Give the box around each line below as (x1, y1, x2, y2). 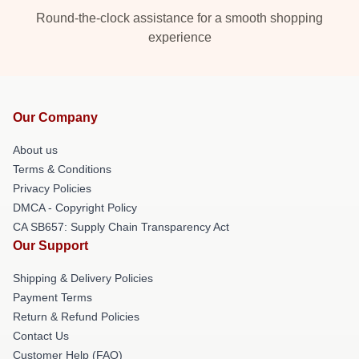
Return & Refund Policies (13, 310, 139, 323)
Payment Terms (13, 291, 92, 304)
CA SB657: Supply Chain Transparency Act (13, 220, 229, 233)
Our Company (13, 111, 98, 124)
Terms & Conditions (13, 163, 111, 175)
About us (13, 143, 58, 156)
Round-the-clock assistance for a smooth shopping (36, 11, 323, 25)
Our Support (13, 239, 88, 252)
